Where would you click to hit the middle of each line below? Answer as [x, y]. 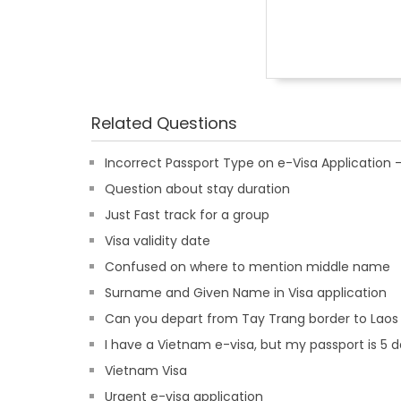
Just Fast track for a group [187, 215]
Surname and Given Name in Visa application [246, 293]
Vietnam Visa [146, 371]
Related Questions [164, 123]
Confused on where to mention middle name [247, 267]
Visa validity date [158, 241]
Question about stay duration [197, 189]
